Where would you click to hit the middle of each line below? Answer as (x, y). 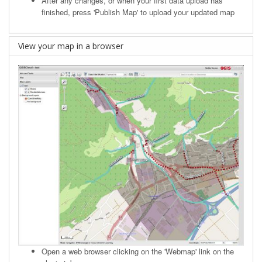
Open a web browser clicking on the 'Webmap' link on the (138, 251)
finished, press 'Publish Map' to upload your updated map (138, 12)
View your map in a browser (71, 46)
